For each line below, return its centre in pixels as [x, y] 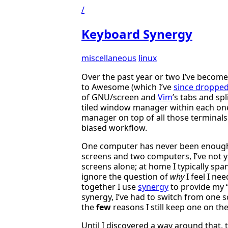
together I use [110, 187]
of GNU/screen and [120, 97]
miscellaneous [109, 58]
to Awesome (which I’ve [127, 87]
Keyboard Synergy [137, 34]
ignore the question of [126, 176]
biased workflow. [114, 127]
